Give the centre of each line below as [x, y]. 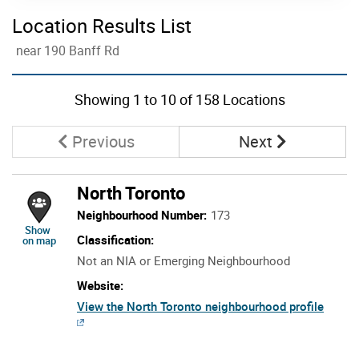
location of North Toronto [109, 229]
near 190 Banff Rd [68, 50]
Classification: [115, 239]
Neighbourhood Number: [142, 214]
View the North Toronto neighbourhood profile [200, 306]
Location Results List [102, 25]
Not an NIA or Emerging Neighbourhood [184, 260]
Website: [100, 285]
